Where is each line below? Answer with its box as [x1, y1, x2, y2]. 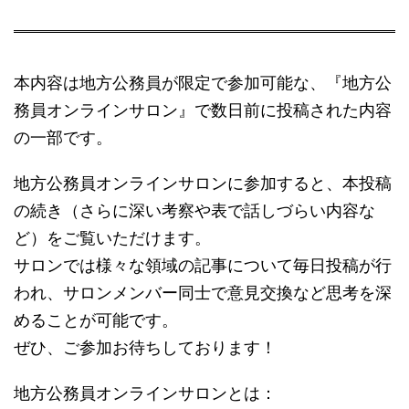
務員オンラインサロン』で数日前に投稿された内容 [14, 100, 392, 120]
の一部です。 [14, 127, 112, 147]
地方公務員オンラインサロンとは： [14, 383, 277, 403]
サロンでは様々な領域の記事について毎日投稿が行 [14, 255, 392, 275]
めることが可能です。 [14, 309, 178, 330]
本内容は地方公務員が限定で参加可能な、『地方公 [14, 72, 392, 92]
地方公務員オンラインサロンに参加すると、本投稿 [14, 173, 392, 193]
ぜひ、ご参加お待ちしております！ [14, 337, 277, 357]
